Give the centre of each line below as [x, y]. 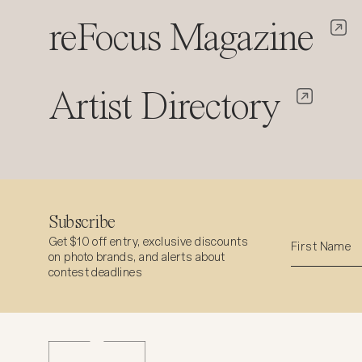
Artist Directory [164, 108]
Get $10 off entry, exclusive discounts [148, 242]
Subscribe [82, 223]
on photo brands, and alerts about [137, 257]
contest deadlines [96, 272]
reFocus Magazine [181, 39]
